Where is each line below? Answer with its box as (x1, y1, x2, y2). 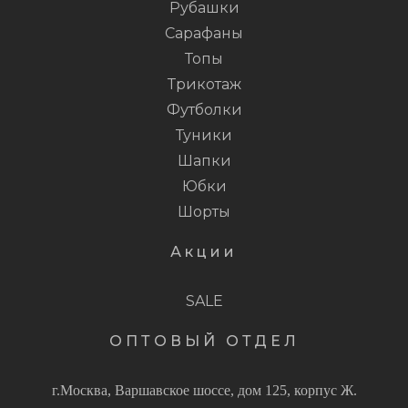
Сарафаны (165, 25, 243, 43)
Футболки (166, 101, 242, 119)
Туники (176, 127, 232, 145)
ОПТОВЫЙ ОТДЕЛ (108, 332, 300, 351)
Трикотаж (167, 76, 241, 94)
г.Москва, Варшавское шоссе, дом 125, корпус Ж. (51, 382, 357, 399)
